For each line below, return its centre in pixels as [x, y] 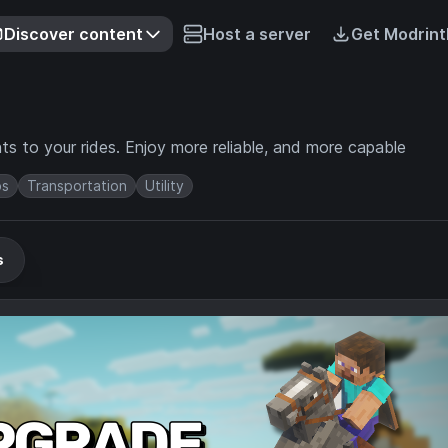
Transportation [77, 185]
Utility [164, 185]
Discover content [73, 34]
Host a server [256, 34]
